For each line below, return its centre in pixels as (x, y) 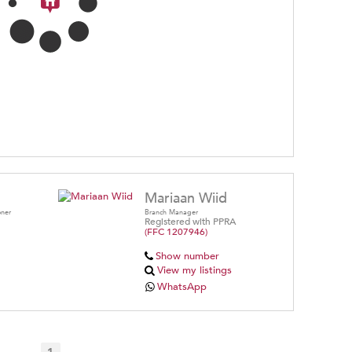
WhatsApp (182, 287)
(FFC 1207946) (176, 232)
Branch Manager (171, 213)
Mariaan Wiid (186, 199)
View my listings (195, 271)
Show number (187, 257)
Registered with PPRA (190, 222)
